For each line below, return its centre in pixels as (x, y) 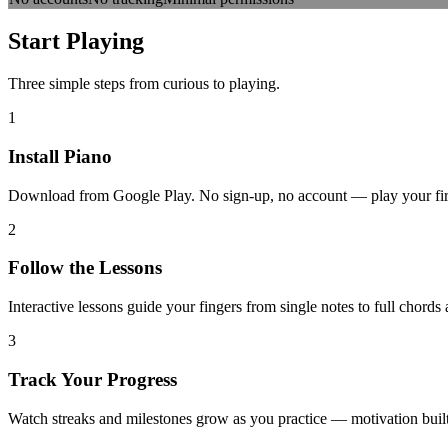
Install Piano (60, 157)
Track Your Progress (92, 379)
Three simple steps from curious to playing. (144, 84)
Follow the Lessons (85, 268)
